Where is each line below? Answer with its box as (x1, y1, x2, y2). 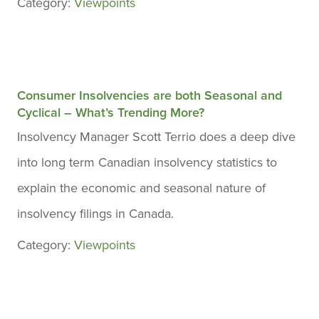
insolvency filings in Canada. (17, 204, 174, 223)
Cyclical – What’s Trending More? (17, 103, 204, 122)
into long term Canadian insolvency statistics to (17, 153, 277, 172)
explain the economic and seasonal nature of (17, 179, 266, 197)
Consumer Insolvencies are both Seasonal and (17, 86, 282, 105)
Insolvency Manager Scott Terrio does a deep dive (17, 127, 296, 146)
